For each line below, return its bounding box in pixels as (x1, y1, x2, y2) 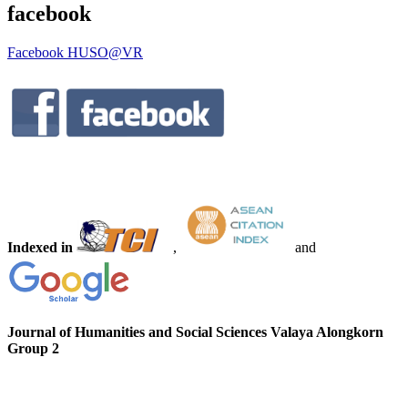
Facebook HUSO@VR (7, 45, 143, 61)
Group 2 (7, 341, 59, 357)
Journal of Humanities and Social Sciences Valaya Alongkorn (7, 324, 383, 341)
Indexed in (7, 240, 76, 256)
